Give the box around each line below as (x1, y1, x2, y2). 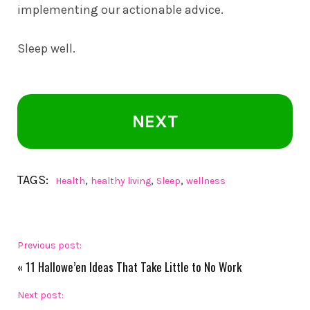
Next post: (17, 289, 64, 302)
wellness (186, 175, 226, 188)
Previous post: (17, 239, 82, 252)
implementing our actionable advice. (17, 1, 224, 17)
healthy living (91, 175, 151, 188)
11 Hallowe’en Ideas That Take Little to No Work (26, 258, 241, 276)
